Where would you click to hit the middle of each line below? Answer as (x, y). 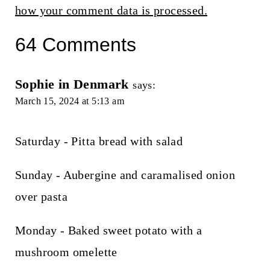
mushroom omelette (66, 252)
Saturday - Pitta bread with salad (99, 141)
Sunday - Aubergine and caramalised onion (125, 175)
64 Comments (75, 45)
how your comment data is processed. (111, 11)
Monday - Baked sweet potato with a (108, 231)
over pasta (41, 197)
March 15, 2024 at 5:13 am (69, 101)
